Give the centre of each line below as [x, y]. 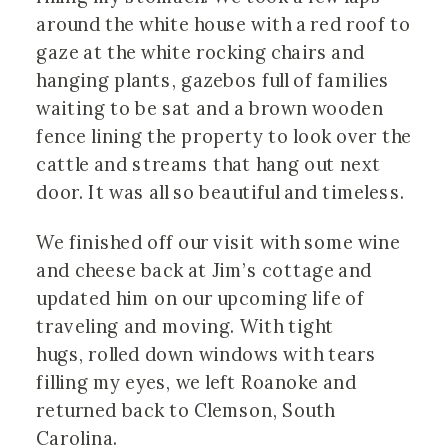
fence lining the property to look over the [224, 137]
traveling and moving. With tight [185, 327]
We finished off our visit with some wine [218, 243]
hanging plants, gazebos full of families [213, 81]
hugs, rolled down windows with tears [206, 355]
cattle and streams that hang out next [208, 165]
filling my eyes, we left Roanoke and [196, 383]
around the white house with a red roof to [223, 25]
